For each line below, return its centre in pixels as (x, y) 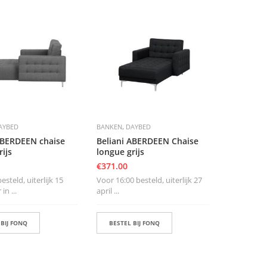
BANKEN (109, 127)
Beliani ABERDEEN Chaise (147, 141)
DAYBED (138, 127)
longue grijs (120, 152)
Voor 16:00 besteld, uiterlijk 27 (149, 180)
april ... (108, 191)
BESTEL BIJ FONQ (134, 223)
